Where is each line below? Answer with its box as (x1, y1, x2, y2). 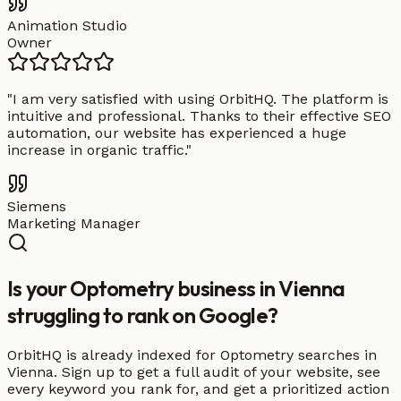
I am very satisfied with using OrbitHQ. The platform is (13, 90, 388, 108)
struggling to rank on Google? (7, 302, 278, 329)
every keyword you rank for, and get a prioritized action (7, 380, 389, 397)
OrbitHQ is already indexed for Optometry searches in (7, 346, 377, 363)
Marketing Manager (7, 215, 141, 233)
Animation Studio (7, 17, 127, 35)
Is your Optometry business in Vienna (7, 275, 346, 303)
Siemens (7, 198, 66, 216)
